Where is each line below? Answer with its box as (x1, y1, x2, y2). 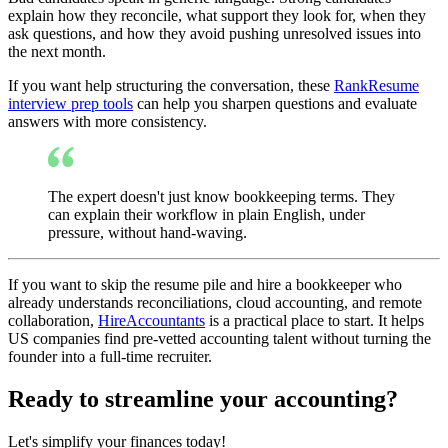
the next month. (8, 42, 106, 60)
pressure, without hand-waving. (48, 223, 247, 241)
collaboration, (8, 311, 98, 329)
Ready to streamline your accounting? (8, 385, 398, 412)
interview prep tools (8, 94, 133, 112)
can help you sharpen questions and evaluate (133, 94, 417, 112)
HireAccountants (98, 311, 205, 329)
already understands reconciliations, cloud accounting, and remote (8, 293, 422, 311)
